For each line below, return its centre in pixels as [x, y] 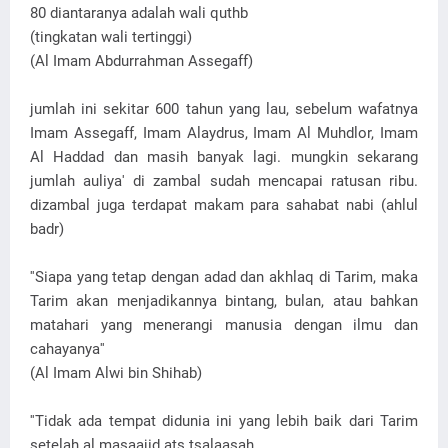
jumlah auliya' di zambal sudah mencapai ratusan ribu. [224, 181]
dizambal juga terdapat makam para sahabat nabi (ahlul [224, 205]
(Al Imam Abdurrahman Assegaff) [141, 61]
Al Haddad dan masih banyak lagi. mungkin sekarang [224, 157]
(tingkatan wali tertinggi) [111, 37]
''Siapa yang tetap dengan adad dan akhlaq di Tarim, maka [224, 277]
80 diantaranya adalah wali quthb [139, 13]
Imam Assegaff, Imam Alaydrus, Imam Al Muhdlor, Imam [224, 133]
